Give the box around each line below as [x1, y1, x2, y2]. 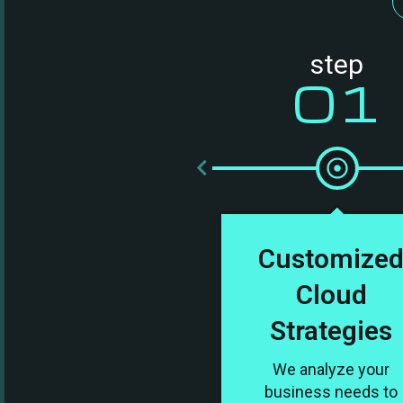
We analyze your [273, 359, 390, 379]
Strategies [270, 314, 393, 346]
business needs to [264, 381, 399, 401]
